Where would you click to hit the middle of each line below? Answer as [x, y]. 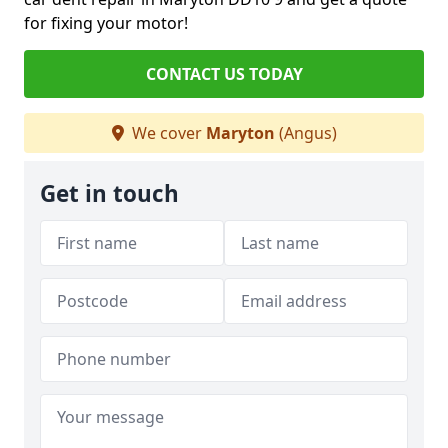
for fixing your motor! [106, 23]
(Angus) [305, 133]
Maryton [240, 133]
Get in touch [109, 194]
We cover [166, 133]
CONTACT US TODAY [224, 74]
